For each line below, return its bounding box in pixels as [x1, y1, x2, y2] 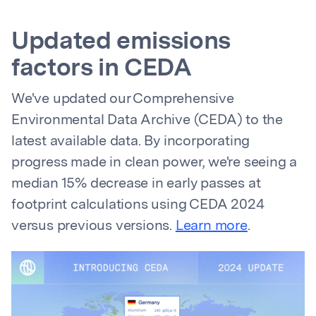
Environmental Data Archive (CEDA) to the [11, 114, 283, 128]
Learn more [175, 219, 248, 233]
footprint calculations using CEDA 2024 [11, 198, 265, 212]
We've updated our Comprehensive [11, 92, 234, 107]
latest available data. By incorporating [11, 135, 250, 149]
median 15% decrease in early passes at [11, 177, 261, 191]
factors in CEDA [11, 57, 192, 82]
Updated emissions [11, 30, 231, 55]
